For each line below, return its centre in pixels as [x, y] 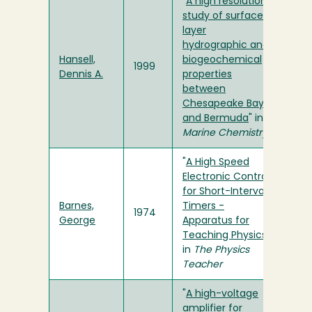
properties [207, 75]
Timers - [203, 207]
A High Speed [218, 163]
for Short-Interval [225, 192]
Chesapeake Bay [223, 104]
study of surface [223, 17]
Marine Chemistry [225, 134]
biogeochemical [222, 61]
